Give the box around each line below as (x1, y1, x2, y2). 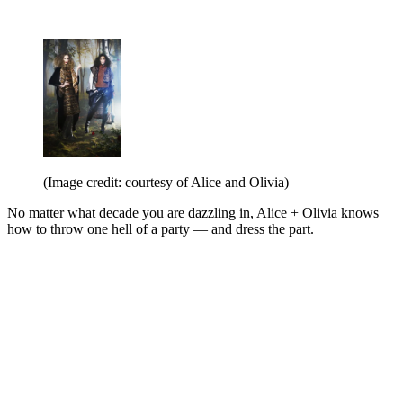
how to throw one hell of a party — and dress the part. (7, 220, 314, 237)
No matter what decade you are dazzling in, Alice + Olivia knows (7, 204, 379, 220)
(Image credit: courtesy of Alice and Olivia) (43, 174, 289, 190)
